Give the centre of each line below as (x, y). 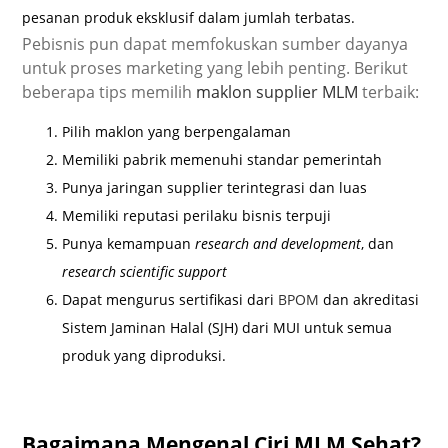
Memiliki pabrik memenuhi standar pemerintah (222, 160)
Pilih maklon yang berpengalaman (177, 132)
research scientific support (145, 272)
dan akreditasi (369, 300)
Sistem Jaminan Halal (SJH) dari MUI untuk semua (227, 328)
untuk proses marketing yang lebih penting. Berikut (215, 68)
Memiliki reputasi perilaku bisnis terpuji (197, 216)
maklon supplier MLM (277, 92)
